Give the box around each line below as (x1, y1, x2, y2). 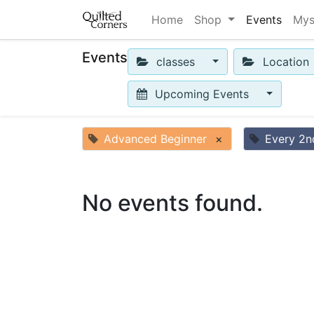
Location (259, 55, 313, 69)
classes (153, 55, 199, 69)
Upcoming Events (151, 87, 253, 101)
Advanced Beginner (104, 132, 207, 146)
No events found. (82, 189, 263, 217)
